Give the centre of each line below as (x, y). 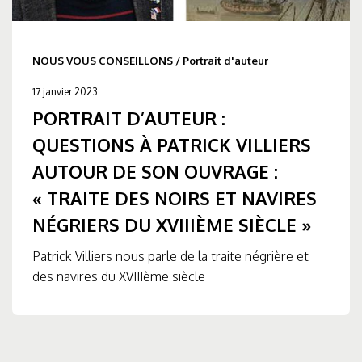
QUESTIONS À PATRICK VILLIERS (172, 145)
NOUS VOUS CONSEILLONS (103, 61)
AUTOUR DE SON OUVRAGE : (155, 172)
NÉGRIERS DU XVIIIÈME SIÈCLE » (172, 225)
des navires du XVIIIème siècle (119, 277)
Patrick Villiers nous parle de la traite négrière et (170, 257)
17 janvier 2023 (65, 92)
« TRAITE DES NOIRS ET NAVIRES (175, 198)
